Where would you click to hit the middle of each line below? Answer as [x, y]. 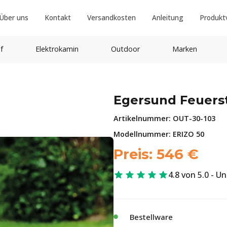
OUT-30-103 [194, 118]
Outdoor [125, 49]
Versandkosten [111, 17]
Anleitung [167, 17]
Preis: [135, 154]
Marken [184, 49]
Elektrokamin [57, 49]
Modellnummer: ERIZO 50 [159, 134]
